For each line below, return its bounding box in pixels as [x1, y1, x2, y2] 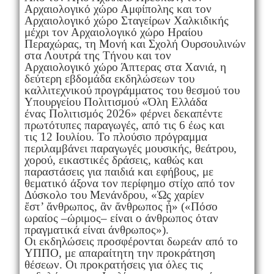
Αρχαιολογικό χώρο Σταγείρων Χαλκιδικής [24, 13, 229, 27]
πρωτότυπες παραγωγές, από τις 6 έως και [24, 118, 224, 131]
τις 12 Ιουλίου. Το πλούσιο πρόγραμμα [24, 130, 207, 143]
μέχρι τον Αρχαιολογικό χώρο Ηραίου [24, 25, 202, 39]
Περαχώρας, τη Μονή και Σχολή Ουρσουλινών [24, 37, 246, 50]
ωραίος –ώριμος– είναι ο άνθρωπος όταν [24, 211, 218, 224]
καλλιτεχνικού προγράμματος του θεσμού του [24, 83, 240, 97]
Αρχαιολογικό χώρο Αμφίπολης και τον [24, 2, 212, 15]
